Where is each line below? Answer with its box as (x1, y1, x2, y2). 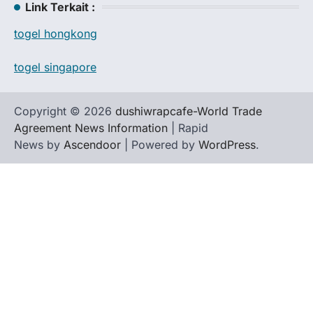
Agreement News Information (14, 120, 168, 135)
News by (14, 137, 64, 152)
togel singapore (14, 59, 96, 74)
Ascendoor (64, 137, 121, 152)
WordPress (198, 137, 256, 152)
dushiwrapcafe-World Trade (115, 103, 262, 118)
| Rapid (168, 120, 208, 135)
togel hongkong (14, 26, 97, 41)
